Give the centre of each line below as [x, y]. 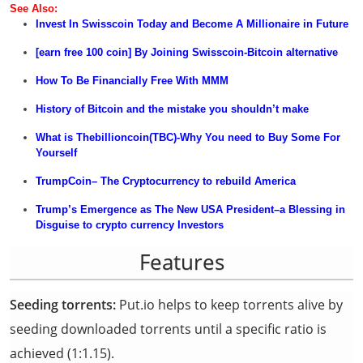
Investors [201, 225]
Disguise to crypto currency [107, 225]
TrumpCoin [64, 181]
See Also [32, 9]
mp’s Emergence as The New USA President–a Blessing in [199, 209]
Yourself [56, 153]
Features [181, 262]
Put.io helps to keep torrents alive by [229, 305]
